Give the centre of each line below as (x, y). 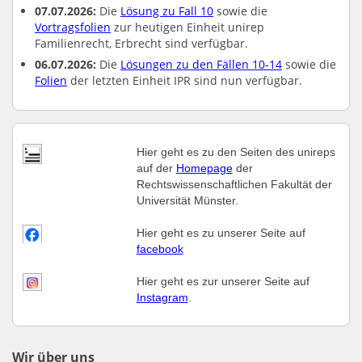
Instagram (162, 298)
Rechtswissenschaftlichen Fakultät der (234, 185)
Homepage (204, 168)
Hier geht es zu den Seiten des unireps (236, 152)
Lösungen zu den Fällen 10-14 (201, 64)
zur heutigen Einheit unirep (187, 27)
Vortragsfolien (73, 27)
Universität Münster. (187, 201)
